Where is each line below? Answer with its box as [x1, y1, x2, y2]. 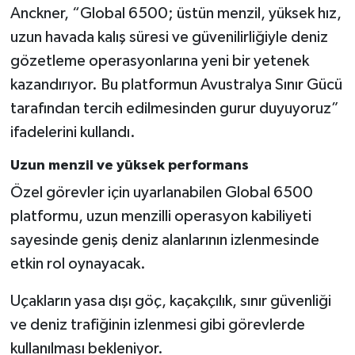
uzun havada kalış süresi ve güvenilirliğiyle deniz [10, 29, 328, 45]
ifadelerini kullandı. [10, 124, 136, 140]
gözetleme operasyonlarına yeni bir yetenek [10, 52, 309, 69]
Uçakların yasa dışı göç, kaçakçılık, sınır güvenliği [10, 293, 331, 310]
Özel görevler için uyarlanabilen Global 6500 [10, 185, 313, 201]
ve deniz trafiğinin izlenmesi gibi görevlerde [10, 317, 305, 334]
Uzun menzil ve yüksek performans [10, 158, 249, 173]
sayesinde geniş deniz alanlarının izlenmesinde [10, 232, 319, 249]
